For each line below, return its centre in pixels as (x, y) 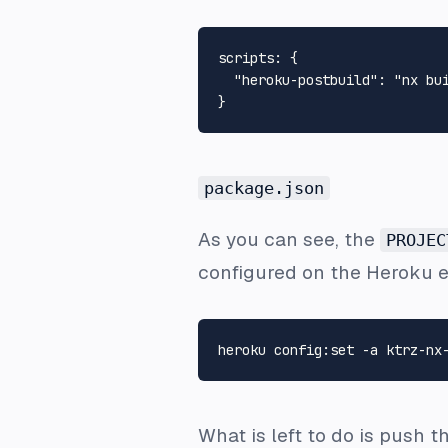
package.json (264, 187)
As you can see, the (289, 239)
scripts (246, 57)
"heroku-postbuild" (306, 79)
